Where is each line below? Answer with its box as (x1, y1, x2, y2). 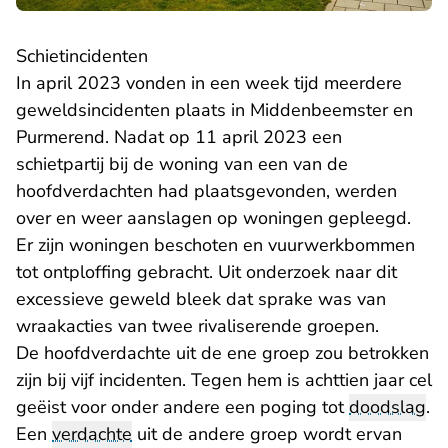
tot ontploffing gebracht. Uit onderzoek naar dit (16, 260, 397, 285)
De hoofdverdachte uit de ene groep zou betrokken (16, 341, 429, 366)
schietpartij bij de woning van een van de (16, 152, 348, 177)
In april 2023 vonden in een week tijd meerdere (16, 71, 402, 96)
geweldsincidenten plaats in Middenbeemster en (16, 98, 413, 123)
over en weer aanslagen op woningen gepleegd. (16, 206, 411, 231)
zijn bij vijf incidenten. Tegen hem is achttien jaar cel (16, 368, 432, 393)
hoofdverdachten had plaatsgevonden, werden (16, 179, 397, 204)
